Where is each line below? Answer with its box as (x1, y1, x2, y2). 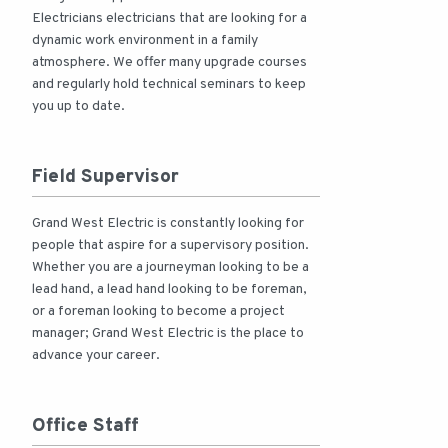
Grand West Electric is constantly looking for (32, 215, 304, 233)
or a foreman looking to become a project (32, 303, 285, 321)
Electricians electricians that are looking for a (32, 10, 307, 28)
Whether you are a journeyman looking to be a (32, 259, 309, 277)
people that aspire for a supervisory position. (32, 237, 309, 255)
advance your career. (32, 347, 160, 365)
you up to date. (32, 98, 125, 116)
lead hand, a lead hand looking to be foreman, (32, 281, 307, 299)
